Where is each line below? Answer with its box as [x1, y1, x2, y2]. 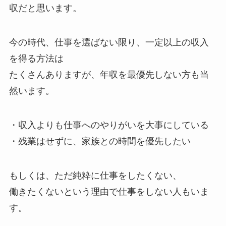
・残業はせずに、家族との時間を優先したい [9, 136, 191, 146]
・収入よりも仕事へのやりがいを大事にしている [9, 120, 209, 130]
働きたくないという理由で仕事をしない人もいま [9, 186, 209, 197]
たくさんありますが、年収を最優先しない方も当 [9, 70, 209, 80]
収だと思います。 [9, 3, 82, 14]
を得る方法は [9, 53, 64, 64]
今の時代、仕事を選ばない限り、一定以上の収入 [9, 37, 209, 48]
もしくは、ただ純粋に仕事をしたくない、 [9, 170, 182, 181]
